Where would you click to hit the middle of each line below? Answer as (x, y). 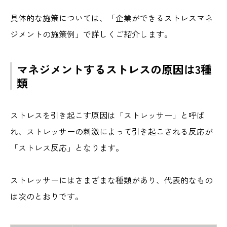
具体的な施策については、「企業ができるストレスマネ (111, 17)
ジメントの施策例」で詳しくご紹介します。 (91, 34)
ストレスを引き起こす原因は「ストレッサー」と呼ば (107, 115)
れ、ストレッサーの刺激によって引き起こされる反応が (111, 131)
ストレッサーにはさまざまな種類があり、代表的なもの (111, 180)
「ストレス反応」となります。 (67, 147)
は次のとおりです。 (47, 196)
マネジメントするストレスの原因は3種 (114, 69)
